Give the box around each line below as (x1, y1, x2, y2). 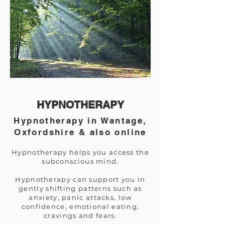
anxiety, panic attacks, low (29, 193, 132, 201)
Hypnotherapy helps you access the (12, 148, 149, 156)
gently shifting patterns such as (19, 184, 142, 192)
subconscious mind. (42, 157, 119, 165)
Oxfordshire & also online (14, 127, 147, 137)
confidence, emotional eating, (21, 202, 140, 210)
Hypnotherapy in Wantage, (14, 116, 147, 126)
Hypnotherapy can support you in (15, 175, 146, 183)
